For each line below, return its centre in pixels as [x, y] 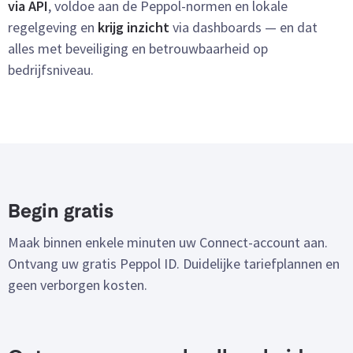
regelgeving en [53, 28]
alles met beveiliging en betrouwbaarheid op [138, 49]
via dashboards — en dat [243, 28]
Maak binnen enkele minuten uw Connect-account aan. [168, 243]
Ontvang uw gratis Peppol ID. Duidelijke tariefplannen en [174, 264]
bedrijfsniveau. [51, 70]
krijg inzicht [134, 28]
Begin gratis [61, 213]
